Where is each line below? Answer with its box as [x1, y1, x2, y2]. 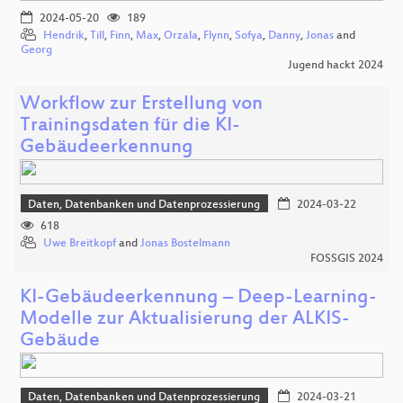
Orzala [164, 30, 198, 43]
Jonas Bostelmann [140, 237, 230, 250]
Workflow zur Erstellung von [20, 94, 263, 117]
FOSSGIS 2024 [310, 252, 383, 265]
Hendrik [43, 30, 85, 43]
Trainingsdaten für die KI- [20, 115, 240, 139]
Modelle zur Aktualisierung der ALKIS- [20, 308, 350, 331]
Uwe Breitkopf [43, 237, 116, 250]
